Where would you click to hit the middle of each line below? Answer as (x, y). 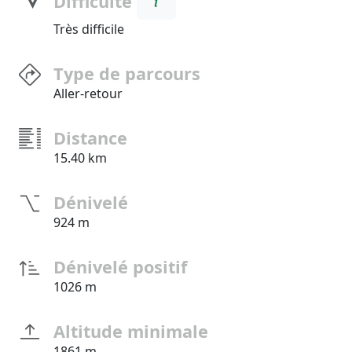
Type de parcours (127, 74)
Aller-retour (88, 94)
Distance (90, 138)
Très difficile (89, 29)
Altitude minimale (131, 332)
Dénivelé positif (120, 267)
